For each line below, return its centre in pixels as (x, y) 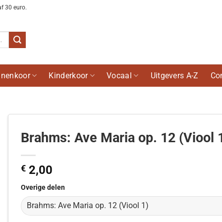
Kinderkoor (68, 76)
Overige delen (43, 188)
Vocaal (119, 76)
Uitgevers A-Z (174, 76)
